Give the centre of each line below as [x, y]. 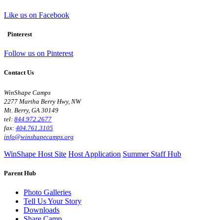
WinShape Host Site [35, 154]
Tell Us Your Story [53, 201]
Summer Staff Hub [152, 154]
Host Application [95, 154]
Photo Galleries [47, 192]
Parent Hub [20, 173]
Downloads [41, 210]
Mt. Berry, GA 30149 [31, 110]
